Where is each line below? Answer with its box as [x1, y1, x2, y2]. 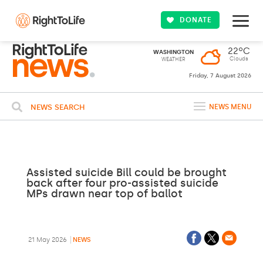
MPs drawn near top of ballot [26, 187, 183, 200]
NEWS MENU [209, 103, 251, 111]
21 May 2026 [26, 236, 69, 244]
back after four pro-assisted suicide [26, 177, 218, 190]
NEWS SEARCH [31, 103, 85, 112]
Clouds [229, 56, 248, 62]
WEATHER [161, 56, 186, 62]
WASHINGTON [153, 49, 194, 56]
